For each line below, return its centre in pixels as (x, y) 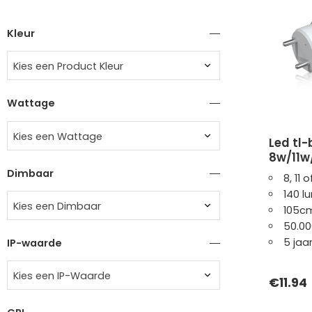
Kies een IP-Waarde (62, 276)
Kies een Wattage (58, 136)
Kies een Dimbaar (57, 206)
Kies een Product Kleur (68, 67)
